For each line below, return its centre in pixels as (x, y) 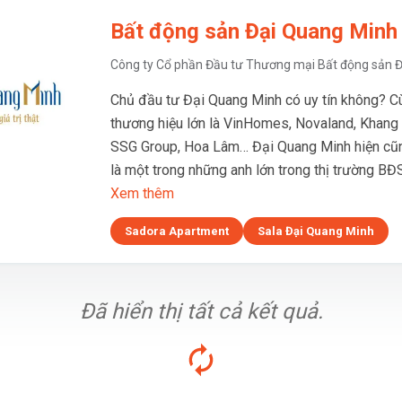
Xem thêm (142, 193)
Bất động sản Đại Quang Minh (254, 31)
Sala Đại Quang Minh (316, 231)
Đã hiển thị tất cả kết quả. (201, 311)
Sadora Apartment (177, 231)
